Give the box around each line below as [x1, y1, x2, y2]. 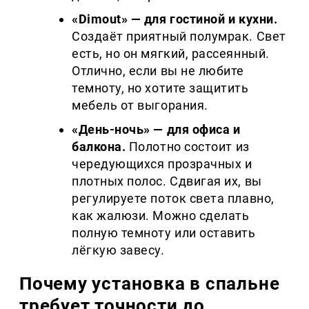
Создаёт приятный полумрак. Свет [72, 29, 286, 44]
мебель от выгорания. [72, 98, 208, 113]
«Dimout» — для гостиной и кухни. [72, 12, 278, 27]
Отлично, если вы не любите [72, 63, 245, 79]
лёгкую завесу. [72, 243, 165, 258]
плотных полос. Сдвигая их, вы [72, 174, 262, 189]
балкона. [72, 139, 126, 154]
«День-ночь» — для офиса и [72, 122, 241, 137]
